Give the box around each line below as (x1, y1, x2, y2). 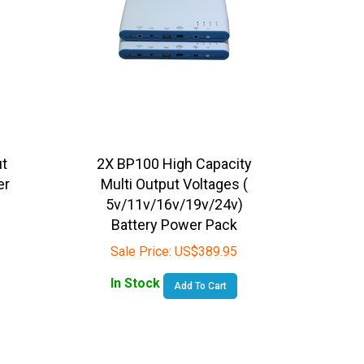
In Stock (110, 264, 164, 280)
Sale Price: (110, 232, 172, 249)
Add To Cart (174, 269, 227, 281)
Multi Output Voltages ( (100, 164, 248, 182)
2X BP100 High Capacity (96, 144, 252, 162)
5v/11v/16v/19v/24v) (105, 184, 243, 202)
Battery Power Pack (110, 205, 237, 223)
